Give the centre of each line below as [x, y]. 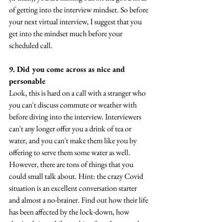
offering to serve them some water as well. [70, 153]
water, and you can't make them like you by [74, 141]
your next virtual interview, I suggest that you [76, 22]
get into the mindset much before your [66, 34]
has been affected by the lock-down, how [70, 212]
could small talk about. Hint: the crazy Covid [77, 176]
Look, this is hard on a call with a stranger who [78, 93]
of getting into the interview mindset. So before [79, 10]
